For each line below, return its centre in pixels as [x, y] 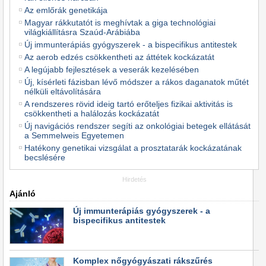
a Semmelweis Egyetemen [74, 135]
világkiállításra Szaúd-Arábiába [82, 32]
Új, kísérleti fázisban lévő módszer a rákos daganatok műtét [137, 82]
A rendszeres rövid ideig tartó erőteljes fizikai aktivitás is [129, 104]
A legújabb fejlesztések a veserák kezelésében [112, 69]
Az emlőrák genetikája [66, 10]
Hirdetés [134, 179]
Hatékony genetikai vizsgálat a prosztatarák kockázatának [133, 148]
